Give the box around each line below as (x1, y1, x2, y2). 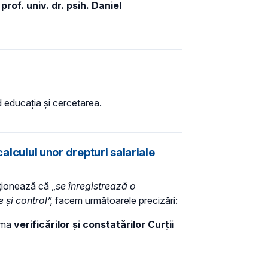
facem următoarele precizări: (55, 194, 178, 207)
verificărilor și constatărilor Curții (14, 218, 174, 231)
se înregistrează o (56, 180, 136, 193)
